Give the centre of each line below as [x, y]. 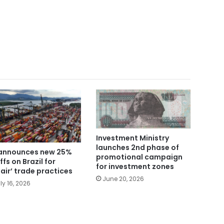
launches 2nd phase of [137, 148]
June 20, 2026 [123, 179]
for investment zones [135, 167]
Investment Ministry [132, 138]
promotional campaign [139, 157]
